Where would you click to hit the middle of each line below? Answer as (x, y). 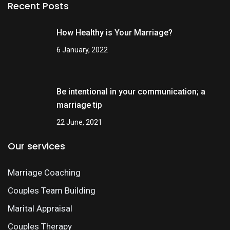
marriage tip (79, 105)
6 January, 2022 (82, 50)
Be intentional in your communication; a (131, 92)
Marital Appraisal (40, 208)
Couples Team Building (52, 190)
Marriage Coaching (44, 172)
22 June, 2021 (79, 122)
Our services (36, 146)
